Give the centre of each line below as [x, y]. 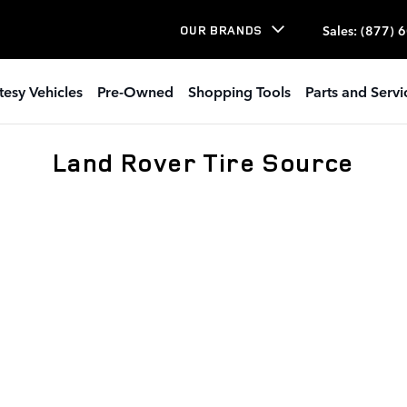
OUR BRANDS [221, 30]
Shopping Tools [239, 91]
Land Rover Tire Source [203, 162]
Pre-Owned [135, 91]
